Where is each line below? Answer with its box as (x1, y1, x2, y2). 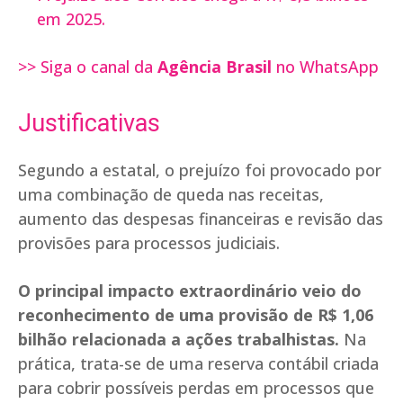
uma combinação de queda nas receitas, (18, 184, 324, 206)
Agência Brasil (157, 56, 276, 78)
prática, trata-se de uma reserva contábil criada (18, 353, 379, 375)
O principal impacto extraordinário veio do (18, 280, 362, 302)
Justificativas (18, 109, 160, 139)
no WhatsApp (276, 56, 379, 78)
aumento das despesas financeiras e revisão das (18, 208, 383, 230)
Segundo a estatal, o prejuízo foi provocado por (18, 159, 381, 182)
